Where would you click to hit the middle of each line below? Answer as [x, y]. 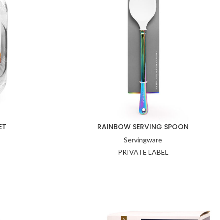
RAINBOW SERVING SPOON [143, 126]
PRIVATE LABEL [143, 152]
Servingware [143, 139]
